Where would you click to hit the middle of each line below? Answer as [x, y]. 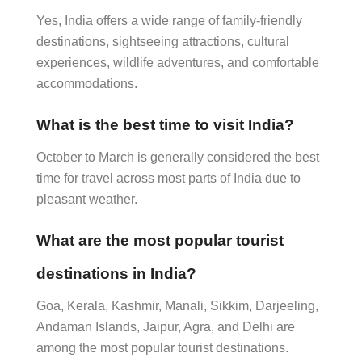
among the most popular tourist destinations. [162, 348]
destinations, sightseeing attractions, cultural [163, 42]
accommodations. [87, 84]
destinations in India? [116, 274]
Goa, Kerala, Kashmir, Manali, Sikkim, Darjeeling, [177, 306]
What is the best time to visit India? [165, 125]
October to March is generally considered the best [178, 157]
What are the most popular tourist [160, 240]
